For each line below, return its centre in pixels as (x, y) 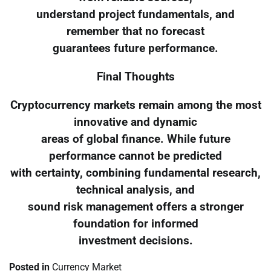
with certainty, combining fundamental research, (135, 173)
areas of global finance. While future (135, 139)
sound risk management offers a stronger (135, 207)
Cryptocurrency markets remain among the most (135, 105)
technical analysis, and (135, 190)
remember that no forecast (135, 32)
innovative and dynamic (135, 122)
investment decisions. (135, 240)
